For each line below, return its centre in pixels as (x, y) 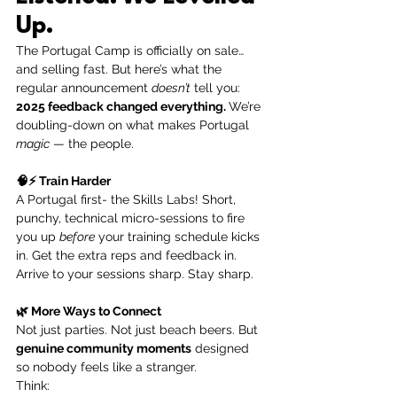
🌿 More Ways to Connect (89, 311)
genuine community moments (104, 349)
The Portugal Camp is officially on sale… (132, 51)
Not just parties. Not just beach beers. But (139, 330)
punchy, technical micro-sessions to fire (132, 218)
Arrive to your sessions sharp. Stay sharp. (135, 274)
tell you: (215, 88)
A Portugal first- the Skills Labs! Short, (128, 200)
